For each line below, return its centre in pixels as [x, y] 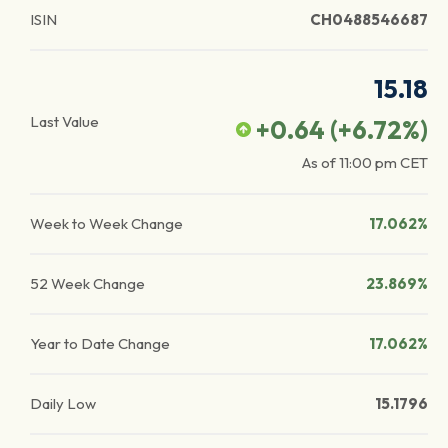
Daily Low [63, 403]
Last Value [64, 121]
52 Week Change [87, 283]
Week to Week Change [106, 223]
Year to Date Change [100, 343]
